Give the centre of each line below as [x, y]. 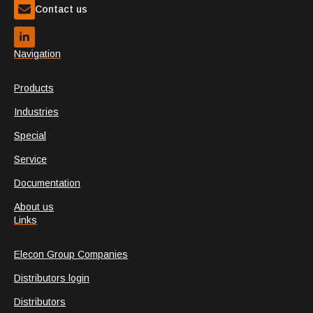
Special [30, 136]
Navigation [37, 54]
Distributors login [52, 278]
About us [34, 207]
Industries [36, 112]
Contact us [61, 9]
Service [30, 159]
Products [34, 88]
